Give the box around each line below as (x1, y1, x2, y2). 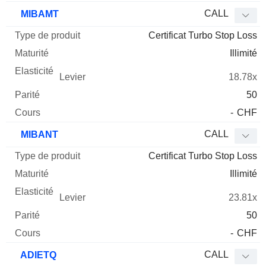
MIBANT (18, 129, 58, 140)
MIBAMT (18, 9, 59, 20)
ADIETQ (18, 250, 56, 261)
